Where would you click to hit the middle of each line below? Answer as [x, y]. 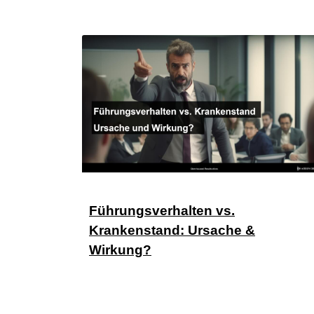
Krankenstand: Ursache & [172, 230]
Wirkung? [120, 250]
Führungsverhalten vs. [162, 210]
